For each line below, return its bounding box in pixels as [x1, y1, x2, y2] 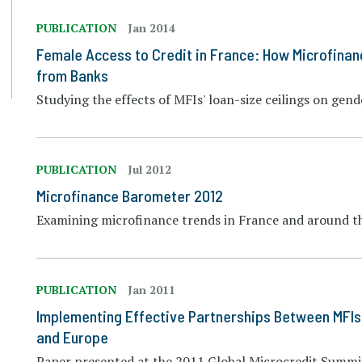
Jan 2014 [128, 20, 176, 36]
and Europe [36, 327, 109, 347]
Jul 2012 [128, 162, 172, 177]
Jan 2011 [128, 282, 176, 297]
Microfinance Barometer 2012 [36, 186, 224, 205]
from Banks [36, 65, 109, 85]
